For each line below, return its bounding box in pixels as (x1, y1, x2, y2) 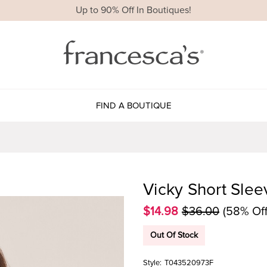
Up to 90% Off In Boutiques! (76, 4, 191, 17)
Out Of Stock (150, 229, 198, 240)
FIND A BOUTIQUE (95, 100, 172, 111)
